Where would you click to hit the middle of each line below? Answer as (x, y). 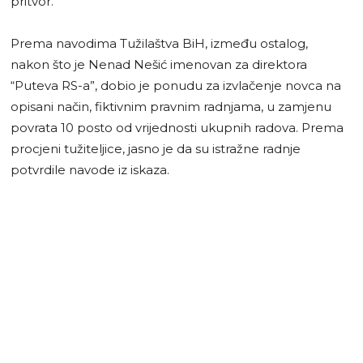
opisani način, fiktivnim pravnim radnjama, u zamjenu (171, 106)
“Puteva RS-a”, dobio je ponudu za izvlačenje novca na (176, 85)
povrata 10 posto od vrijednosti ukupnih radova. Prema (177, 127)
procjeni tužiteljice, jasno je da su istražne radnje (156, 148)
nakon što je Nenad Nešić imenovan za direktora (159, 64)
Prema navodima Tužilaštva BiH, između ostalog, (159, 43)
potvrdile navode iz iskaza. (90, 169)
